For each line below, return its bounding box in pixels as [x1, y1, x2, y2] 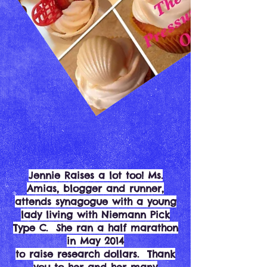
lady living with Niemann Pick [21, 209, 170, 221]
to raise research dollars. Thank [15, 248, 175, 260]
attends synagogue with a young [14, 195, 176, 207]
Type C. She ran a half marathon [13, 222, 178, 234]
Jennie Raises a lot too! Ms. [28, 169, 163, 181]
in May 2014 [67, 235, 124, 247]
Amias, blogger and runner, [27, 182, 164, 194]
